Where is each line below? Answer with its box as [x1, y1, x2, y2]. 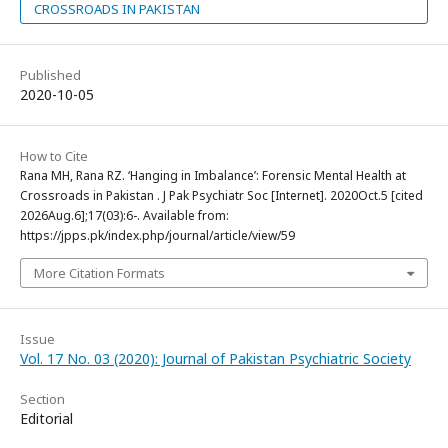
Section [20, 389, 65, 408]
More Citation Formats [34, 263, 165, 282]
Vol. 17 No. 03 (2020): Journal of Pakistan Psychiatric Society [20, 348, 411, 368]
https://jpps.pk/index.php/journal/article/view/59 [20, 226, 295, 244]
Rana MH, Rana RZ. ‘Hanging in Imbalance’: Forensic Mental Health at [20, 166, 406, 184]
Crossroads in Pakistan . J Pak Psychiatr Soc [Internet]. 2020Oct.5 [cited [20, 186, 423, 204]
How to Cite [20, 146, 88, 165]
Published [20, 65, 81, 84]
